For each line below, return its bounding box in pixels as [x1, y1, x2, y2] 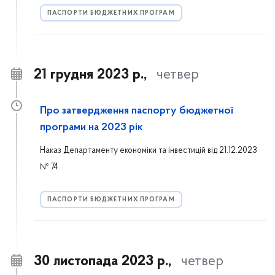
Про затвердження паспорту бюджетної [40, 106, 233, 117]
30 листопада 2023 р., [34, 254, 171, 269]
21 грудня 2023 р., [34, 68, 147, 82]
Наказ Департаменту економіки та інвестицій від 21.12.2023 [40, 146, 257, 155]
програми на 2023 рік [40, 122, 143, 133]
